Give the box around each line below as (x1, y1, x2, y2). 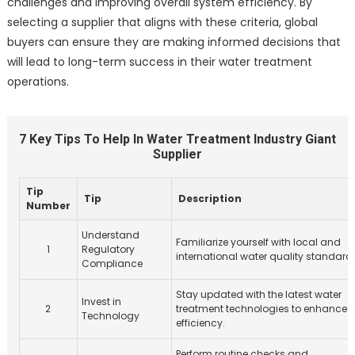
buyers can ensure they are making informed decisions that (6, 33, 341, 50)
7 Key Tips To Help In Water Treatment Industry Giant (18, 131, 336, 147)
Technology (81, 308, 139, 323)
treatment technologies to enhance (175, 301, 347, 315)
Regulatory (81, 242, 135, 256)
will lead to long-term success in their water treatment (6, 53, 312, 70)
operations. (6, 73, 69, 90)
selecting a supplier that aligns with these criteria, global (6, 13, 318, 30)
